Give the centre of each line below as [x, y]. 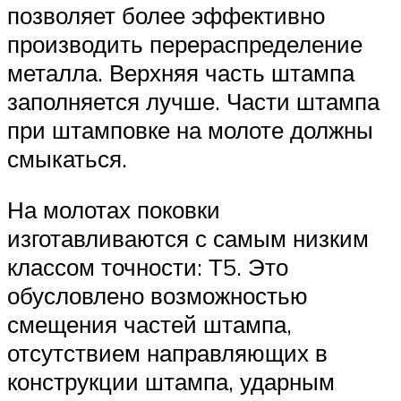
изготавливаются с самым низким [188, 239]
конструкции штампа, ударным [171, 382]
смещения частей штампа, [149, 324]
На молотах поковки [114, 210]
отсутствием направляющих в [167, 353]
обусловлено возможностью [158, 296]
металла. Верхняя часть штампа [181, 72]
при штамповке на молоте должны [190, 129]
